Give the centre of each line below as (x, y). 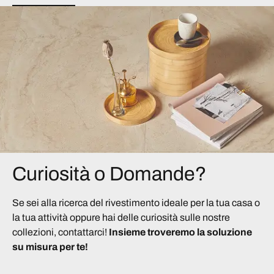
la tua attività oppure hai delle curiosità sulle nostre (121, 217)
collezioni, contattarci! (60, 232)
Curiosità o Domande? (109, 174)
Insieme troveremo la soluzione (180, 232)
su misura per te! (50, 246)
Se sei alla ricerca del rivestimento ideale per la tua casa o (136, 202)
